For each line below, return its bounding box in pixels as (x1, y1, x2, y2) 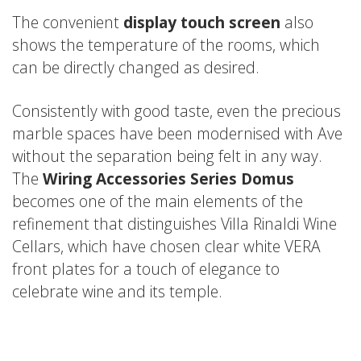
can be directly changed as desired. (12, 56, 259, 78)
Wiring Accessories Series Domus (43, 167, 294, 189)
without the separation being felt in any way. (12, 144, 322, 167)
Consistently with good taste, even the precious (12, 99, 341, 122)
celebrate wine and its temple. (12, 280, 222, 302)
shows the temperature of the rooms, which (12, 33, 320, 56)
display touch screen (123, 10, 280, 33)
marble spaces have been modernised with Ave (12, 122, 342, 144)
